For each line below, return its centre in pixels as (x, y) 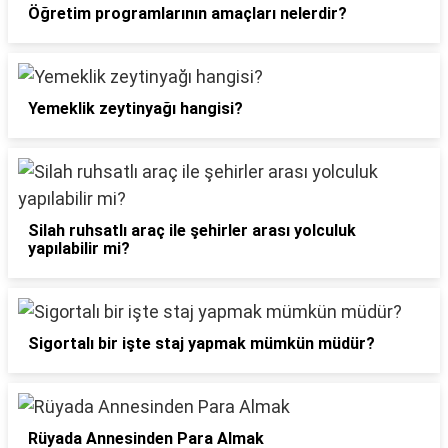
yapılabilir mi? (79, 248)
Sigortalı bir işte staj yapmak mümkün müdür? (201, 343)
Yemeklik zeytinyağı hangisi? (135, 108)
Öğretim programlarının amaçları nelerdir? (187, 13)
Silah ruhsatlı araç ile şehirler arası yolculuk (192, 230)
